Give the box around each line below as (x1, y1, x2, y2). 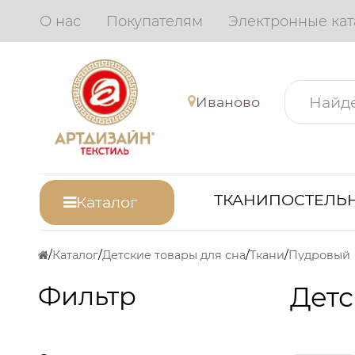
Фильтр (38, 280, 136, 311)
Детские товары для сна (102, 248, 246, 263)
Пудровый (288, 248, 350, 263)
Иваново (196, 93, 260, 110)
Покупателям (106, 12, 204, 30)
